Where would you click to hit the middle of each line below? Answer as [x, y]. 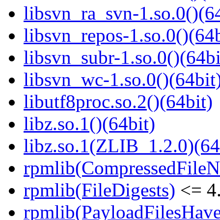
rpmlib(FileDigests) [99, 190]
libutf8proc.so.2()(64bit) [118, 102]
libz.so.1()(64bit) [89, 124]
